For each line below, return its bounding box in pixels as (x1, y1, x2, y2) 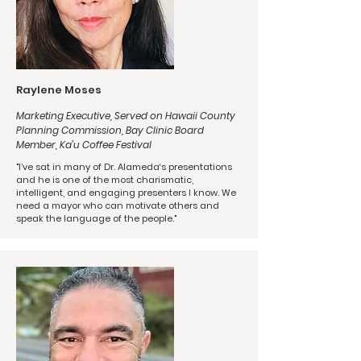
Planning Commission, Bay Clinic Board (16, 123, 204, 137)
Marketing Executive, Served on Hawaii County (16, 109, 235, 122)
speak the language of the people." (16, 212, 176, 225)
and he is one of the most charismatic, (16, 173, 193, 186)
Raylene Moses (16, 82, 102, 98)
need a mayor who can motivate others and (16, 199, 219, 212)
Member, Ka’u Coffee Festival (16, 138, 151, 151)
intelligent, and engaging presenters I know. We (16, 186, 236, 199)
